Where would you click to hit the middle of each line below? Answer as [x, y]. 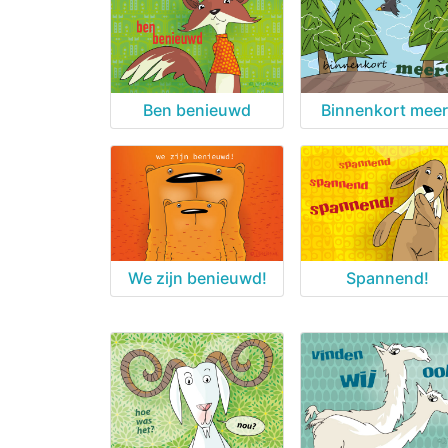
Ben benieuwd [197, 110]
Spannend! [387, 277]
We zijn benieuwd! [197, 277]
